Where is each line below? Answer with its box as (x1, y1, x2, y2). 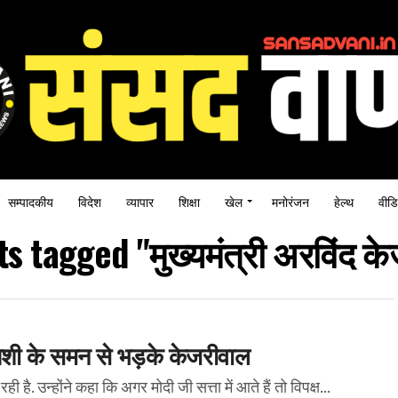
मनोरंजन (272, 191, 309, 211)
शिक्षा (179, 191, 200, 211)
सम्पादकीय (8, 191, 53, 211)
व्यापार (126, 191, 154, 211)
